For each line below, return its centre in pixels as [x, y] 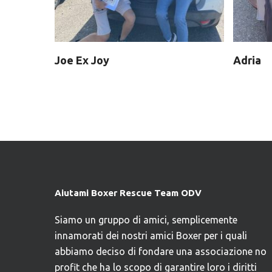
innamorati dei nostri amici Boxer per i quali [151, 236]
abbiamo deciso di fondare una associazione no [161, 251]
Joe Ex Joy [82, 60]
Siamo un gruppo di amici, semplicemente [146, 220]
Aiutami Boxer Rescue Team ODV [128, 193]
